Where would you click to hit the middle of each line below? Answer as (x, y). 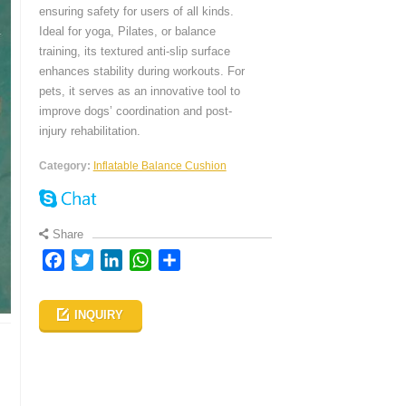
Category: (64, 166)
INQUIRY (99, 315)
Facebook (96, 260)
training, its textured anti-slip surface (134, 51)
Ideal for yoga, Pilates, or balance (127, 31)
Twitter (114, 260)
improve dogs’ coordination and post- (135, 111)
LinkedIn (150, 260)
